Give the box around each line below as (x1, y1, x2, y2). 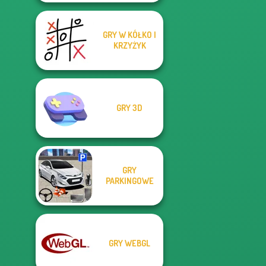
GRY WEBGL (109, 238, 150, 248)
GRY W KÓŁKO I (103, 30, 156, 40)
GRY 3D (116, 103, 142, 113)
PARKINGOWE (105, 176, 154, 186)
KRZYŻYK (113, 40, 146, 50)
